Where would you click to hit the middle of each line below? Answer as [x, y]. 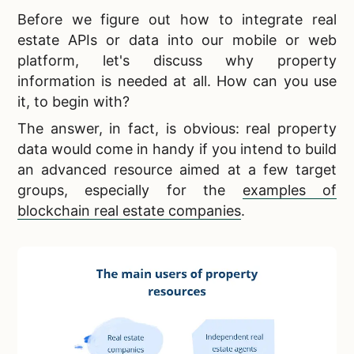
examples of [290, 190]
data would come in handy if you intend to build [177, 149]
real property [292, 128]
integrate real [290, 19]
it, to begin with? [73, 102]
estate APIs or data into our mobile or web [177, 40]
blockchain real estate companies [129, 211]
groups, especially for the [130, 190]
